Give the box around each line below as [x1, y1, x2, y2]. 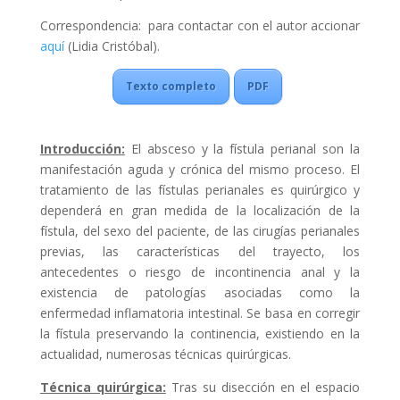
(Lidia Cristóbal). [67, 37, 160, 54]
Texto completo [126, 79, 217, 94]
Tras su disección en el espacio [165, 379, 361, 396]
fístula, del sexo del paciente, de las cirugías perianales [39, 222, 361, 239]
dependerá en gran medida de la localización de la [39, 202, 361, 219]
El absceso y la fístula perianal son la [124, 140, 361, 157]
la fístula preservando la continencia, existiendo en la [39, 325, 361, 342]
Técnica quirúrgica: [39, 379, 166, 396]
